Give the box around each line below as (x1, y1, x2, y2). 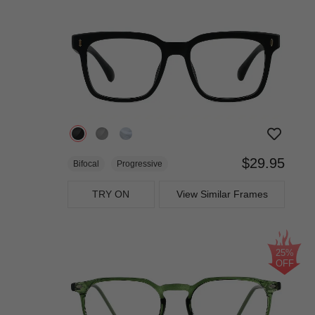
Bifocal (73, 159, 99, 169)
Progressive (117, 159, 162, 169)
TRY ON (92, 188, 130, 200)
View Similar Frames (176, 188, 268, 200)
